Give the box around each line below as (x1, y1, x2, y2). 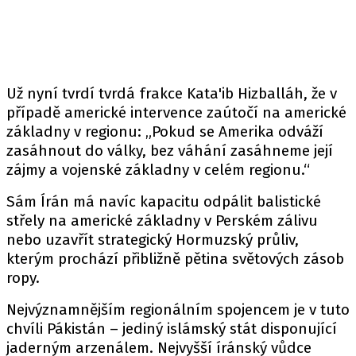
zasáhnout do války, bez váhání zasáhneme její (6, 141, 333, 160)
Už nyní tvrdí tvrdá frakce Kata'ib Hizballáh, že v (6, 84, 337, 103)
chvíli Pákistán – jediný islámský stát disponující (6, 319, 337, 338)
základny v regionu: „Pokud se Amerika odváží (6, 122, 323, 141)
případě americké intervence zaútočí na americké (6, 103, 346, 122)
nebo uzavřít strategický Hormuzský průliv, (6, 230, 299, 249)
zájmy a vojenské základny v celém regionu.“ (6, 161, 310, 179)
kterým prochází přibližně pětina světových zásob (6, 250, 344, 268)
